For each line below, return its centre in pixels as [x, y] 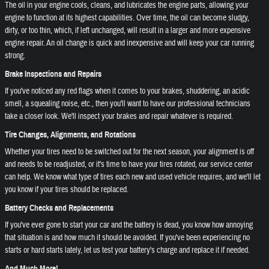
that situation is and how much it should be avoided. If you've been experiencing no [127, 238]
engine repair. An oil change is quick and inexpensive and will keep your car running [129, 43]
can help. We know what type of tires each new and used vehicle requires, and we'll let [133, 177]
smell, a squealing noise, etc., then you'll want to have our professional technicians [128, 104]
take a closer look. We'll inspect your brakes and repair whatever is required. [119, 116]
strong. [15, 56]
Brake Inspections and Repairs [53, 74]
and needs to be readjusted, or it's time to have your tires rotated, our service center [129, 165]
